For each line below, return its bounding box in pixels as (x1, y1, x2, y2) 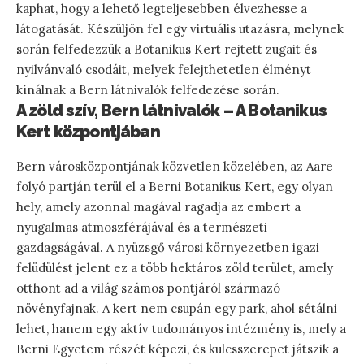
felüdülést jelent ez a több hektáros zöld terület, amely (16, 259, 333, 275)
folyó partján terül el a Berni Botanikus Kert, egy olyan (16, 178, 333, 194)
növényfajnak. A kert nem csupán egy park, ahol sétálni (16, 300, 337, 316)
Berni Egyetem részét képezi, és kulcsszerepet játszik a (16, 340, 339, 357)
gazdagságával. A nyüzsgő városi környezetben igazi (16, 239, 319, 255)
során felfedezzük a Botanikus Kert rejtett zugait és (16, 41, 317, 58)
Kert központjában (16, 122, 160, 142)
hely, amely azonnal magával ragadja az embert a (16, 198, 301, 214)
